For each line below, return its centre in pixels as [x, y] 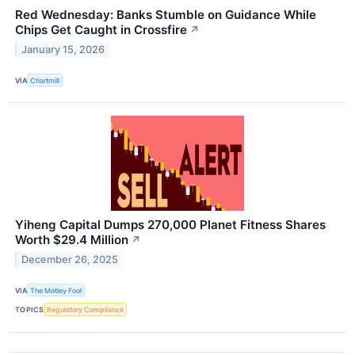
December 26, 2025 [70, 260]
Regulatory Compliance [86, 310]
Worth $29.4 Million [72, 240]
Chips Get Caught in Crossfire [101, 30]
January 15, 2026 [63, 49]
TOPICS [30, 310]
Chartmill [45, 80]
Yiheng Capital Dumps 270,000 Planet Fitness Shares [170, 225]
